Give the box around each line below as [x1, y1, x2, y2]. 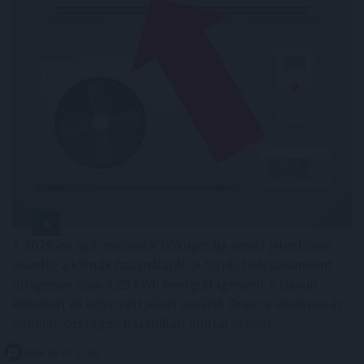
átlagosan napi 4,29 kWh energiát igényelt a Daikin [12, 275, 317, 294]
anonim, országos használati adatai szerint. [12, 314, 275, 333]
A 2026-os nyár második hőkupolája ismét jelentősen [12, 236, 332, 255]
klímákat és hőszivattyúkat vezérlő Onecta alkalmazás [12, 294, 343, 314]
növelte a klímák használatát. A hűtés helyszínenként [12, 255, 333, 275]
